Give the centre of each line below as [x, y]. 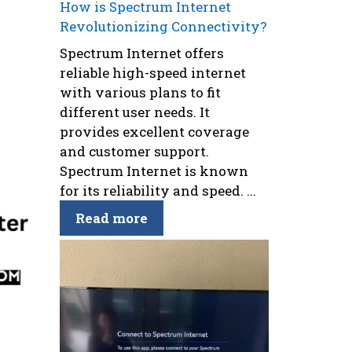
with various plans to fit [140, 92]
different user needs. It [135, 112]
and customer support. [134, 151]
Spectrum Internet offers [142, 53]
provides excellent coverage [154, 131]
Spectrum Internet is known [154, 170]
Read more [112, 218]
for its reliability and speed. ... [158, 190]
